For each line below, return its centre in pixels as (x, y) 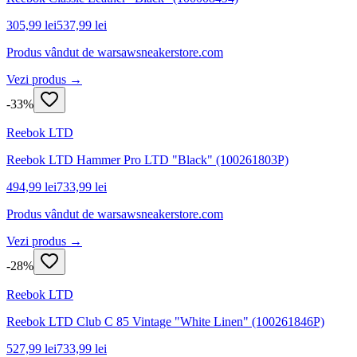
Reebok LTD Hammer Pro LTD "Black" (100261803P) (147, 159)
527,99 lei (31, 348)
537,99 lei (82, 25)
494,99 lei (31, 186)
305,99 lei (31, 25)
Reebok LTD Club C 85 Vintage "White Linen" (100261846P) (165, 321)
